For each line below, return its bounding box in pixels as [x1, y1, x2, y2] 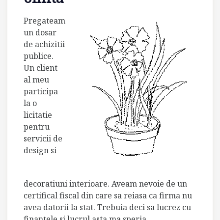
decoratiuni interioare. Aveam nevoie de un [24, 178, 187, 189]
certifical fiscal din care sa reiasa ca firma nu [24, 190, 192, 201]
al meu [24, 74, 49, 85]
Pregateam [24, 15, 65, 26]
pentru [24, 121, 50, 132]
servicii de [24, 133, 62, 144]
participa [24, 86, 58, 97]
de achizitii [24, 39, 65, 50]
